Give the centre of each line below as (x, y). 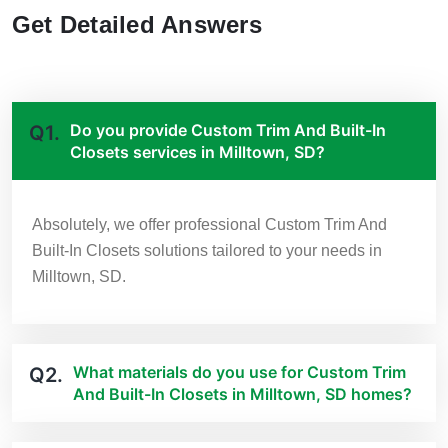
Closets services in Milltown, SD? (197, 152)
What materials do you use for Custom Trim (239, 372)
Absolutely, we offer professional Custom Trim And (209, 225)
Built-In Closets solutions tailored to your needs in (207, 251)
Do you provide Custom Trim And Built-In (228, 130)
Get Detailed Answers (137, 25)
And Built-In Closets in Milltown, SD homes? (242, 394)
